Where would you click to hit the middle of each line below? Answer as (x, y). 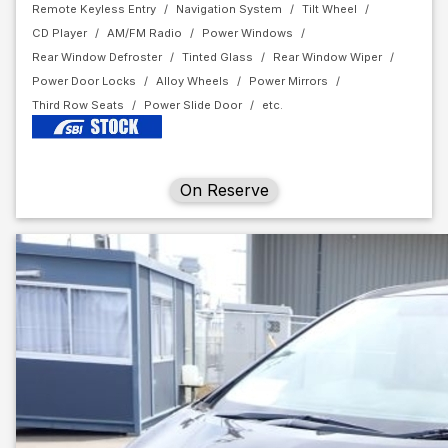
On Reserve (224, 190)
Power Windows (247, 33)
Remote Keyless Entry (94, 9)
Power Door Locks (84, 81)
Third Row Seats (78, 105)
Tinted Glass (217, 57)
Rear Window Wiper (327, 57)
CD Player (59, 33)
